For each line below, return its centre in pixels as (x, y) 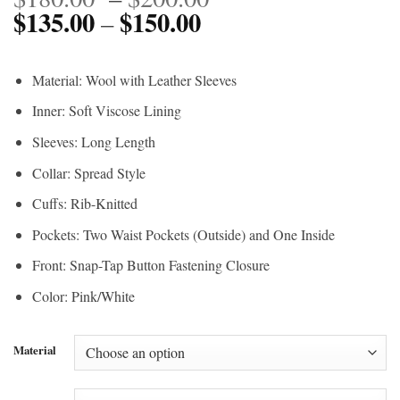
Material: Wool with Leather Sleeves (134, 79)
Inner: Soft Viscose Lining (106, 111)
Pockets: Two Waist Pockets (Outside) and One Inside (183, 234)
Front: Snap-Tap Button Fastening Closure (150, 265)
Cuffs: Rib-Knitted (84, 204)
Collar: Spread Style (88, 172)
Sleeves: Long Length (93, 142)
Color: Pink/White (83, 296)
